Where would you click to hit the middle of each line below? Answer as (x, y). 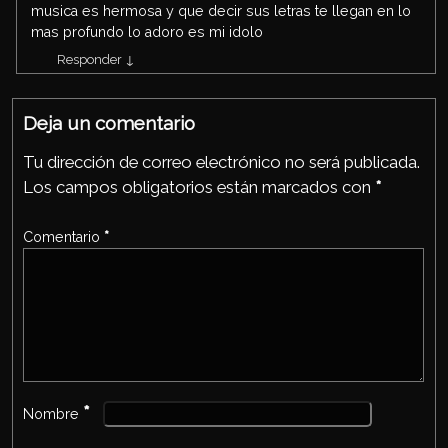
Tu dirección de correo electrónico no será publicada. (221, 161)
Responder (91, 59)
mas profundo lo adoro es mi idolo (147, 31)
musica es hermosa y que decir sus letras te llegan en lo (221, 10)
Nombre (53, 413)
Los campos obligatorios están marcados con (199, 186)
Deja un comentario (109, 122)
